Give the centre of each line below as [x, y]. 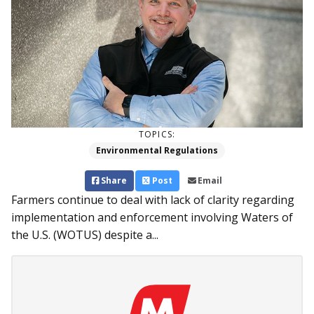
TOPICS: [157, 135]
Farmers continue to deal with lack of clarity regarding [153, 200]
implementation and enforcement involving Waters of [152, 218]
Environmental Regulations [157, 151]
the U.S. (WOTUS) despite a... [85, 235]
